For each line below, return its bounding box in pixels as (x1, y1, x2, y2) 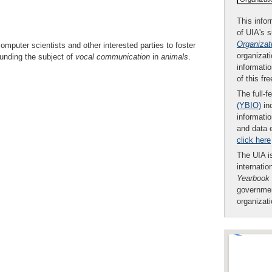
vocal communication (75, 52, 150, 61)
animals (161, 52, 188, 61)
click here (237, 135, 271, 144)
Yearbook (237, 174, 270, 183)
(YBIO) (237, 101, 261, 110)
